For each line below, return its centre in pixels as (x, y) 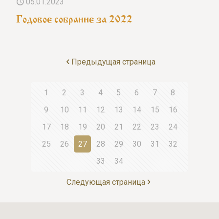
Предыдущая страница (113, 62)
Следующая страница (106, 182)
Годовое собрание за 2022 (74, 17)
